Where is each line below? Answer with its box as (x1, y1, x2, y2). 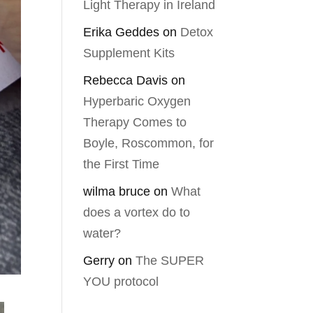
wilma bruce (83, 184, 151, 198)
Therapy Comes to (83, 115, 187, 129)
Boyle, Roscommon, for (83, 136, 214, 150)
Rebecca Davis (83, 73, 168, 87)
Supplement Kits (83, 46, 175, 60)
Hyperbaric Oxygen (83, 94, 191, 108)
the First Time (83, 157, 160, 171)
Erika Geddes (83, 25, 160, 39)
